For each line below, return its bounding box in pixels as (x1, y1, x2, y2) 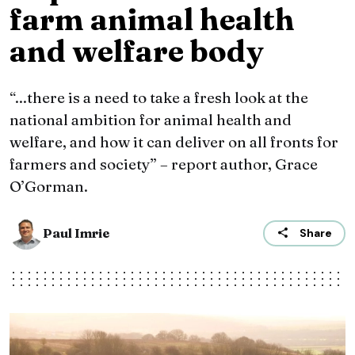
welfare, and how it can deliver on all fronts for (10, 132, 338, 152)
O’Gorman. (10, 177, 88, 197)
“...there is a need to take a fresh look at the (10, 88, 308, 108)
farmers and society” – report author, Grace (10, 155, 318, 174)
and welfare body (10, 32, 264, 71)
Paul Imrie (43, 225, 109, 242)
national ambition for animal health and (10, 110, 292, 130)
